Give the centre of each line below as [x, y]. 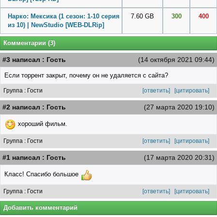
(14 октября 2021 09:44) [176, 60]
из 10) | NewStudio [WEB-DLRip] [56, 25]
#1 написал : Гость [34, 158]
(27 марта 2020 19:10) [179, 107]
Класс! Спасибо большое [42, 174]
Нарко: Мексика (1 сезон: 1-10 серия [64, 16]
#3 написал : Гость [34, 60]
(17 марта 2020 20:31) [179, 158]
